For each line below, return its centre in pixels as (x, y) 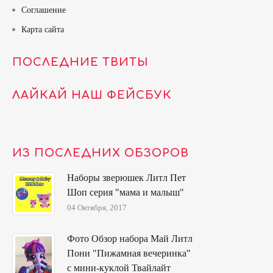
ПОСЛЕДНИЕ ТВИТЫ (80, 62)
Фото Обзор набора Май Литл (130, 239)
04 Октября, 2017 (97, 208)
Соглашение (44, 10)
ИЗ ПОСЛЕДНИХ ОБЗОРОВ (101, 153)
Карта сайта (43, 30)
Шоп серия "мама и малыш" (126, 193)
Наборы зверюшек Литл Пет (126, 178)
